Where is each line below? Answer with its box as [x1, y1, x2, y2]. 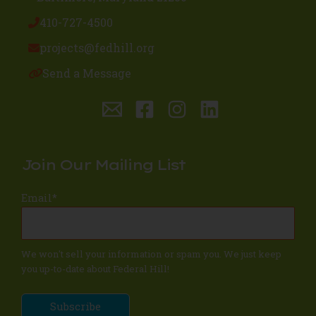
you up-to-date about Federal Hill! [21, 262, 169, 276]
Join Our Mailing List [21, 155, 185, 174]
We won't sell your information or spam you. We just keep [21, 248, 281, 261]
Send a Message [42, 65, 131, 80]
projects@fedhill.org [39, 39, 154, 55]
